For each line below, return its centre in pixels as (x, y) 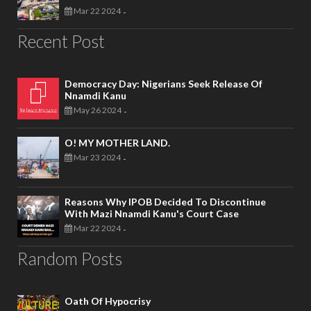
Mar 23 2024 (96, 157)
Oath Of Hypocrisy (108, 301)
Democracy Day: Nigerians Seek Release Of (163, 83)
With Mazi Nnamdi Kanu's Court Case (152, 213)
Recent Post (61, 41)
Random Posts (70, 258)
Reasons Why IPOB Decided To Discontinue (165, 201)
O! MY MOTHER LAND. (117, 142)
